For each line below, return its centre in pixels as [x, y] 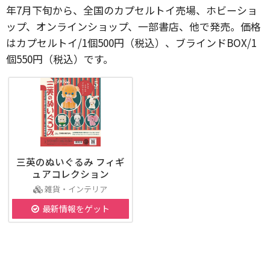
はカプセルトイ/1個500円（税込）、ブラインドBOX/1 [131, 42]
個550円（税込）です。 [60, 59]
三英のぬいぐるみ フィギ [70, 162]
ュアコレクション [70, 174]
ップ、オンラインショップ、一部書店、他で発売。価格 [133, 26]
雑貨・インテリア [76, 189]
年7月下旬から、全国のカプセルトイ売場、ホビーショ [132, 10]
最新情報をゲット [76, 209]
